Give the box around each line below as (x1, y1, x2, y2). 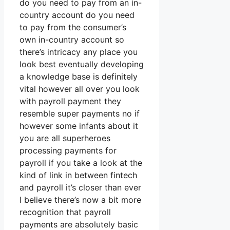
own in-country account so (20, 34, 124, 45)
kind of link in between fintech (20, 170, 137, 181)
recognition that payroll (20, 207, 111, 218)
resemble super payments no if (20, 108, 140, 119)
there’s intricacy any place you (20, 47, 138, 57)
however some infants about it (20, 121, 138, 131)
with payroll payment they (20, 96, 121, 107)
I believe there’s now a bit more (20, 195, 141, 205)
